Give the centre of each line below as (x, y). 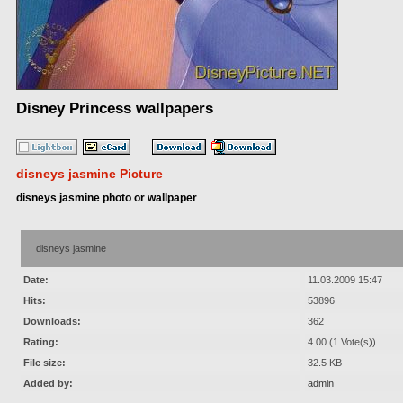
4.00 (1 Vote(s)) (342, 342)
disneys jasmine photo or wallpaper (107, 198)
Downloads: (52, 322)
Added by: (48, 384)
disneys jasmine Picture (90, 174)
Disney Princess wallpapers (115, 109)
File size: (45, 363)
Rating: (41, 342)
